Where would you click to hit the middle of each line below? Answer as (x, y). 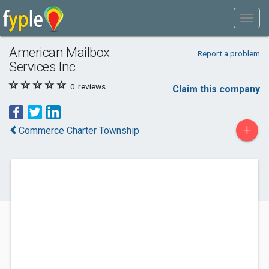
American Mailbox (59, 52)
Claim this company (216, 89)
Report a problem (228, 53)
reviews (91, 86)
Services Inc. (44, 67)
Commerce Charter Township (79, 131)
